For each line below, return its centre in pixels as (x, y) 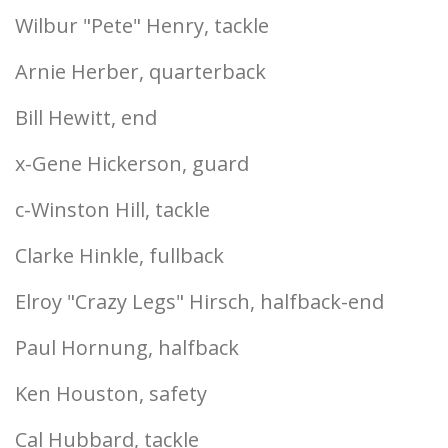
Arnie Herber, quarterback (140, 71)
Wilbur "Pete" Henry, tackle (142, 25)
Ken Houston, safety (111, 393)
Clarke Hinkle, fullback (119, 255)
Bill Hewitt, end (86, 117)
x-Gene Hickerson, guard (132, 163)
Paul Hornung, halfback (127, 347)
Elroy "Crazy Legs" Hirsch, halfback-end (199, 301)
